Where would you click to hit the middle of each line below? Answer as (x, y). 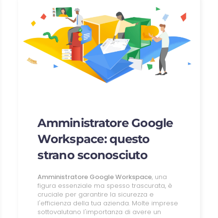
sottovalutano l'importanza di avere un (100, 212)
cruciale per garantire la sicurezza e (96, 194)
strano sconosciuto (92, 155)
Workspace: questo (94, 139)
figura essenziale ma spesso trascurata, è (105, 185)
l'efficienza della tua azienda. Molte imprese (108, 203)
